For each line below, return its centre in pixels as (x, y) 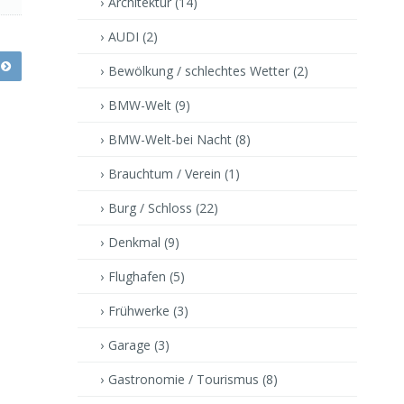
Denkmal (136, 242)
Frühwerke (141, 310)
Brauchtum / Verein (166, 173)
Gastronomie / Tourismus (185, 379)
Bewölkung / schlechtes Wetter (201, 70)
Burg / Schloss (152, 207)
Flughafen (139, 276)
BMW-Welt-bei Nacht (172, 139)
